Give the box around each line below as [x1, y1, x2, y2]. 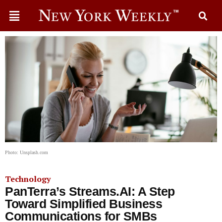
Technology [5, 173, 51, 184]
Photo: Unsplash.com [5, 150, 48, 155]
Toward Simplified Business [5, 197, 162, 211]
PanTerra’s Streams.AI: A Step [5, 184, 175, 198]
